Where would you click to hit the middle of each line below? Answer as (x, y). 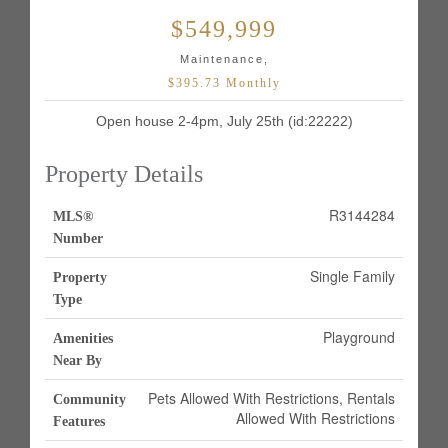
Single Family (352, 276)
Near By (77, 360)
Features (79, 421)
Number (78, 238)
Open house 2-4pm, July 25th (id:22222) (224, 121)
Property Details (124, 174)
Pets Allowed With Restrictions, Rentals (271, 398)
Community (89, 399)
